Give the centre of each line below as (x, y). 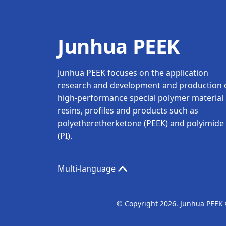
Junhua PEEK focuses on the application (133, 73)
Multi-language (88, 169)
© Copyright (138, 204)
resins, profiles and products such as (128, 111)
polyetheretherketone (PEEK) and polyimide (141, 123)
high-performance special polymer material (140, 98)
